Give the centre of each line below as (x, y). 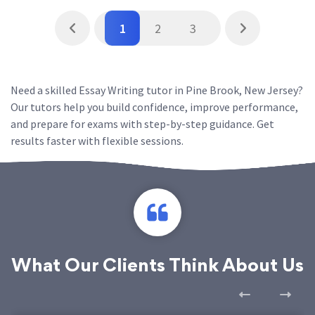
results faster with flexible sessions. (97, 141)
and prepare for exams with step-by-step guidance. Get (142, 124)
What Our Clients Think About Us (157, 267)
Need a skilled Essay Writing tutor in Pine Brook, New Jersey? (157, 90)
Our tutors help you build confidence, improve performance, (154, 107)
